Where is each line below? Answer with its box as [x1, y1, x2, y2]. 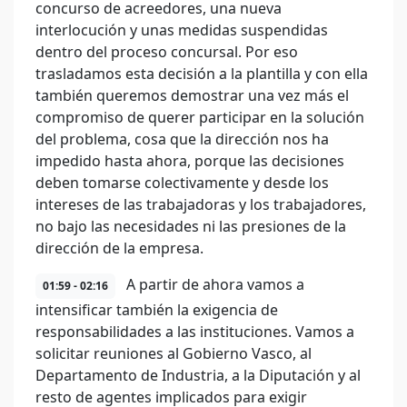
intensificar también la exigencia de [35, 300, 278, 320]
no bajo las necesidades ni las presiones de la [35, 216, 346, 236]
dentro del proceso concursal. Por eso [35, 42, 298, 62]
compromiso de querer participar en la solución [35, 107, 364, 127]
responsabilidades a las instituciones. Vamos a [35, 322, 354, 342]
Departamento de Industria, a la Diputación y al [35, 365, 361, 385]
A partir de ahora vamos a [123, 274, 304, 294]
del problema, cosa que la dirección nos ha [35, 129, 329, 149]
